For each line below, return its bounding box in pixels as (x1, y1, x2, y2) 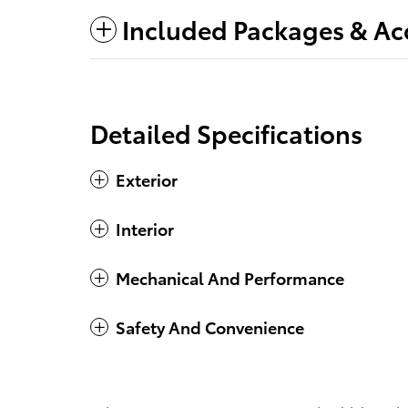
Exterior (116, 168, 178, 191)
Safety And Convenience (116, 315, 304, 339)
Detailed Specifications (90, 115, 362, 151)
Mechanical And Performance (116, 266, 344, 290)
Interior (116, 217, 174, 240)
